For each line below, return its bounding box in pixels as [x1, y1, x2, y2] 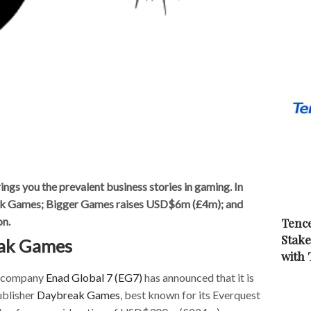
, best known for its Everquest [120, 287, 260, 301]
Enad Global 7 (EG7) [46, 270, 142, 284]
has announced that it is [142, 270, 254, 284]
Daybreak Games [37, 287, 120, 301]
